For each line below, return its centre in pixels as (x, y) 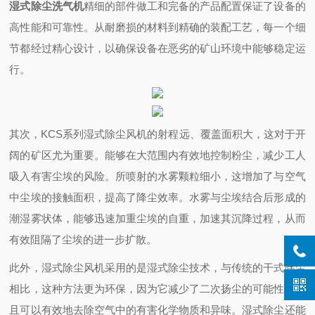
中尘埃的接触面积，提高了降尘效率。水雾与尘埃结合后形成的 (157, 197)
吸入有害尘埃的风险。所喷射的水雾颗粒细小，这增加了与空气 (157, 176)
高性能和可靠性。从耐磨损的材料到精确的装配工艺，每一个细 (157, 27)
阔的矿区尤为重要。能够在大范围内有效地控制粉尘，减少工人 (157, 155)
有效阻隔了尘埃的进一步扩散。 (83, 239)
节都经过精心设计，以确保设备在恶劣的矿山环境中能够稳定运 (157, 48)
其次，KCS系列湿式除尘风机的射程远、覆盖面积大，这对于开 (157, 134)
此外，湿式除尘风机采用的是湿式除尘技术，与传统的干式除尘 (157, 268)
